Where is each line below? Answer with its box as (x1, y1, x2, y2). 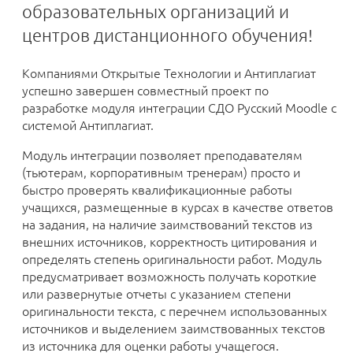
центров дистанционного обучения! (22, 24, 313, 45)
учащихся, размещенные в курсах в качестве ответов (22, 198, 333, 215)
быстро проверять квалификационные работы (22, 180, 292, 198)
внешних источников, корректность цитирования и (22, 232, 317, 250)
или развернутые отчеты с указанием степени (22, 284, 291, 302)
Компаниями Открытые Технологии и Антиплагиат (22, 64, 316, 81)
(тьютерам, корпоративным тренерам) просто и (22, 163, 300, 180)
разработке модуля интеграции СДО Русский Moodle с (22, 98, 336, 116)
